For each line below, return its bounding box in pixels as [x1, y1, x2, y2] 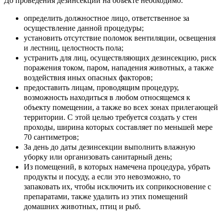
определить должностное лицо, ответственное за [24, 13, 189, 22]
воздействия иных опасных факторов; [24, 73, 153, 82]
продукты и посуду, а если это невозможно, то [24, 172, 180, 181]
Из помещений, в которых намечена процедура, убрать [24, 162, 210, 171]
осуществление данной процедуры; [24, 23, 144, 32]
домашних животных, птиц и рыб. [24, 202, 141, 211]
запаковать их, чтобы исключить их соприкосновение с [24, 182, 211, 191]
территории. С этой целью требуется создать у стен [24, 112, 197, 121]
